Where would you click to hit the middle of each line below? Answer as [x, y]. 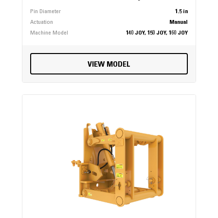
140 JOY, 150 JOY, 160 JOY [157, 33]
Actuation [41, 23]
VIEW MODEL [109, 65]
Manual [179, 23]
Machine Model [49, 33]
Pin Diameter [45, 12]
